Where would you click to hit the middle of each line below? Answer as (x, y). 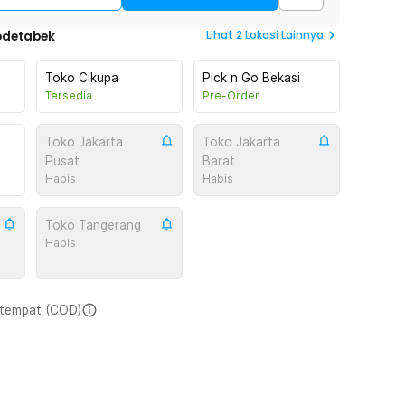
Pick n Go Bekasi (251, 78)
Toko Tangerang (93, 225)
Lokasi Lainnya (284, 35)
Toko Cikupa (82, 78)
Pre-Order (231, 95)
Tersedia (69, 95)
